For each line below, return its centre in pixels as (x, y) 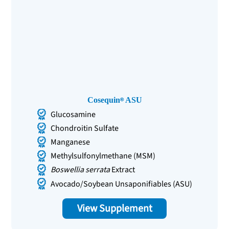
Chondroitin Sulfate (85, 129)
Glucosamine (73, 114)
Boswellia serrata (81, 170)
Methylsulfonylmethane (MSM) (103, 156)
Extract (123, 170)
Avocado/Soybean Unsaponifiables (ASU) (122, 184)
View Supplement (114, 208)
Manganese (71, 142)
